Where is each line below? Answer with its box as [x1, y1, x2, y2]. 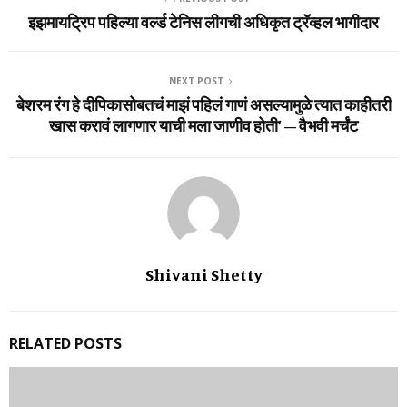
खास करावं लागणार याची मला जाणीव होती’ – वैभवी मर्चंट [49, 114, 358, 135]
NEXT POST [169, 74, 223, 87]
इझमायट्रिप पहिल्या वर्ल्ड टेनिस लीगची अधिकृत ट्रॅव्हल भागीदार [28, 11, 379, 32]
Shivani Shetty [144, 263, 263, 284]
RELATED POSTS [9, 333, 122, 353]
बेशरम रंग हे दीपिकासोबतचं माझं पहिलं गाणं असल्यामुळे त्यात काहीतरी [15, 94, 392, 114]
